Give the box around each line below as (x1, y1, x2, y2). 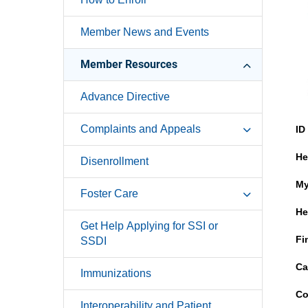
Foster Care (80, 187, 138, 199)
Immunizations (80, 267, 151, 279)
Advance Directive (80, 90, 170, 102)
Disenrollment (80, 155, 148, 167)
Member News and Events (80, 25, 209, 38)
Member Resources (80, 57, 177, 71)
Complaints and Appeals (80, 122, 201, 135)
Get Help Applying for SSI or (80, 219, 218, 232)
